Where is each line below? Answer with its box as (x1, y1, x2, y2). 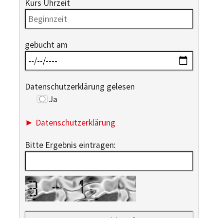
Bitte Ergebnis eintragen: (25, 140, 116, 151)
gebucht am (25, 39, 68, 50)
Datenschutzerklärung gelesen (25, 81, 135, 92)
